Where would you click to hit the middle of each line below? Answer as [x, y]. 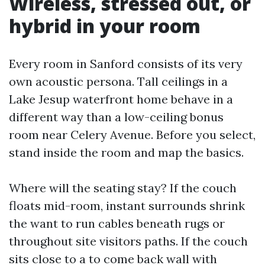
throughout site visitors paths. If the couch [128, 241]
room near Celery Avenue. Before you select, [132, 135]
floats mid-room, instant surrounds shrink [127, 206]
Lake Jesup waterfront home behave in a [121, 99]
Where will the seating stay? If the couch [123, 188]
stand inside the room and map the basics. [126, 152]
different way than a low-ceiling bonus [116, 117]
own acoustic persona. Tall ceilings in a [118, 81]
